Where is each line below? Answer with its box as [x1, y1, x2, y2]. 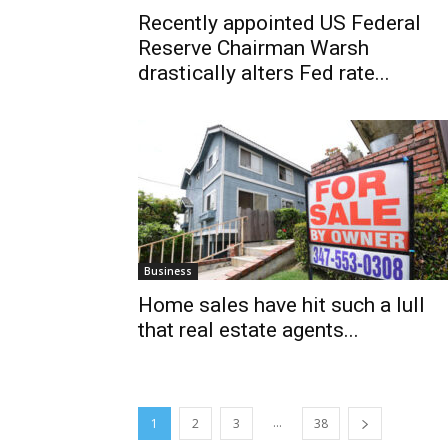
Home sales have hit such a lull [138, 293, 425, 317]
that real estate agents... [138, 318, 359, 342]
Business [144, 264, 192, 278]
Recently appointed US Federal [138, 11, 421, 35]
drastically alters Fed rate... [138, 61, 390, 85]
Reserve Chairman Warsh [138, 36, 369, 60]
